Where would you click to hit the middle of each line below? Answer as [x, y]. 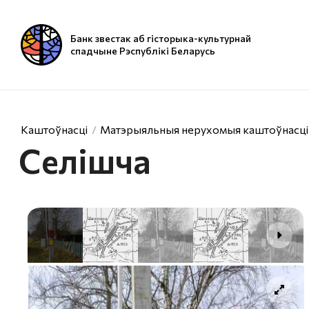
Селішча [85, 160]
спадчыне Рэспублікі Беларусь [143, 51]
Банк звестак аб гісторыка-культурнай [161, 38]
